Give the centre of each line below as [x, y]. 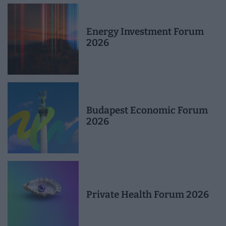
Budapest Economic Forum [147, 110]
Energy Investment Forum [145, 31]
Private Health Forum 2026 [148, 194]
